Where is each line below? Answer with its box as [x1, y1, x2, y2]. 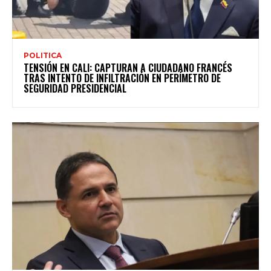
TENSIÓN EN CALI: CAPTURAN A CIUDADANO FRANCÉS [24, 60, 232, 75]
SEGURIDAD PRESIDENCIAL [24, 80, 126, 96]
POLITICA [24, 50, 62, 60]
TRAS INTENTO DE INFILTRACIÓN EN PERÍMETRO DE [24, 70, 221, 85]
